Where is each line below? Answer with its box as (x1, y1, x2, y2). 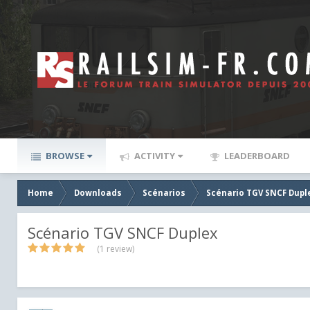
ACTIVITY (132, 149, 175, 162)
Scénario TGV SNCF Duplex (28, 222, 218, 243)
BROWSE (44, 149, 84, 162)
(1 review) (97, 243, 134, 255)
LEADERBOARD (222, 149, 290, 162)
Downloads (74, 188, 122, 198)
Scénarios (143, 188, 185, 198)
